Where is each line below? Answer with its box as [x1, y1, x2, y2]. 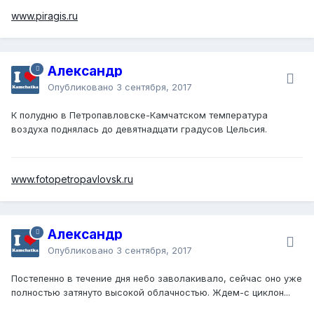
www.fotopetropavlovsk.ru [11, 172, 133, 185]
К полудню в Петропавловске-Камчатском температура [11, 109, 268, 121]
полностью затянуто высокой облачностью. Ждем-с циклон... [11, 286, 290, 298]
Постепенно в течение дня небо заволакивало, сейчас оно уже [11, 272, 302, 284]
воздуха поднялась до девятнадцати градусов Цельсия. [11, 123, 267, 135]
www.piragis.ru [11, 9, 78, 22]
